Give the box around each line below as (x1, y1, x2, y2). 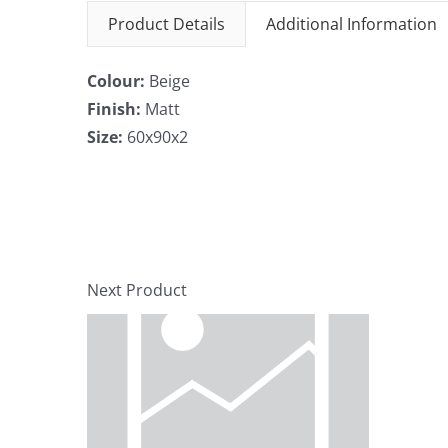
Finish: (87, 98, 145, 121)
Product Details (108, 13, 225, 36)
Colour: (87, 70, 149, 93)
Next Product (87, 279, 187, 302)
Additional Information (266, 13, 437, 36)
